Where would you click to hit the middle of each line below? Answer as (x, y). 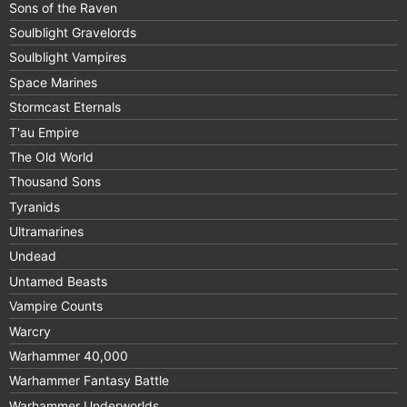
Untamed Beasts (58, 281)
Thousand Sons (55, 182)
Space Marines (53, 82)
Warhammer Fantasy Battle (89, 381)
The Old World (51, 156)
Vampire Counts (56, 306)
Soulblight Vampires (68, 57)
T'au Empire (44, 132)
